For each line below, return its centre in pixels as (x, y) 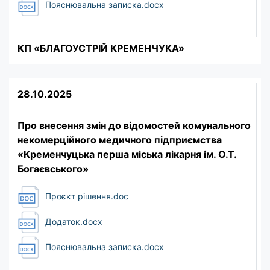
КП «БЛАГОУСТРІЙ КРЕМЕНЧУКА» (101, 48)
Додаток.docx (73, 222)
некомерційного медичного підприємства (120, 140)
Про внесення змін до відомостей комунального (134, 125)
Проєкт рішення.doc (86, 196)
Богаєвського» (53, 168)
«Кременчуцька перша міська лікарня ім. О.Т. (127, 154)
